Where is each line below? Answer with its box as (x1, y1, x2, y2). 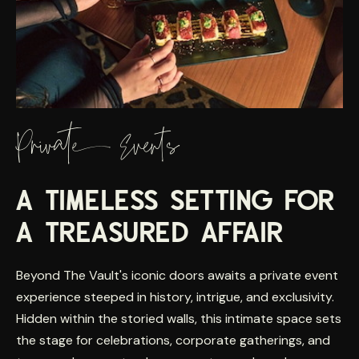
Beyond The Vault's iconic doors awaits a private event (16, 266, 338, 284)
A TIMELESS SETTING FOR (16, 190, 335, 210)
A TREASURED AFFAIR (16, 222, 284, 242)
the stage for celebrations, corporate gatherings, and (16, 331, 330, 349)
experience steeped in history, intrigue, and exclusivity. (16, 288, 334, 305)
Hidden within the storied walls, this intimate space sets (16, 309, 341, 327)
